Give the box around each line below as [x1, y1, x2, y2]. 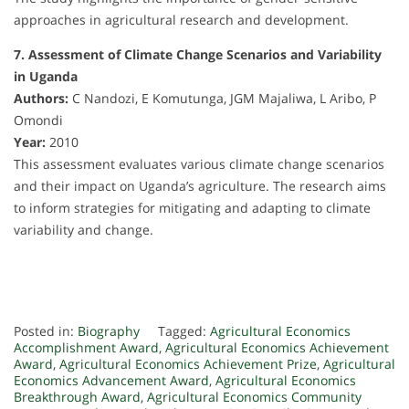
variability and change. [14, 221, 153, 239]
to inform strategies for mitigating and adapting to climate [14, 199, 371, 217]
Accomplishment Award [14, 339, 159, 357]
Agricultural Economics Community [147, 388, 362, 406]
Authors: [14, 89, 68, 108]
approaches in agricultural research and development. [14, 11, 349, 29]
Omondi [14, 111, 63, 130]
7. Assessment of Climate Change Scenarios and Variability [14, 46, 382, 64]
